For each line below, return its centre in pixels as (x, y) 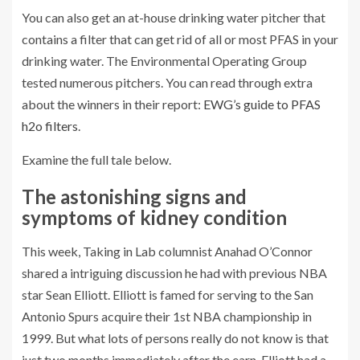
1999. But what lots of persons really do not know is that (175, 338)
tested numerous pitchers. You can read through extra (167, 82)
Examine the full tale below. (96, 160)
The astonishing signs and (134, 196)
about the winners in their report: (112, 104)
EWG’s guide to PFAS (262, 104)
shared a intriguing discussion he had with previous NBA (174, 273)
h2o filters (50, 126)
